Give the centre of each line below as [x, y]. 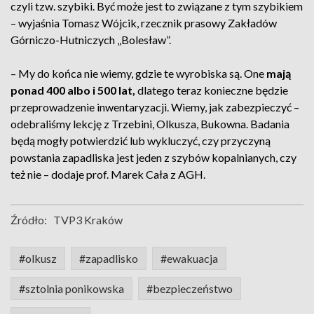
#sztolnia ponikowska [71, 288]
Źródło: [29, 220]
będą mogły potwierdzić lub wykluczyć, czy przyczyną [141, 141]
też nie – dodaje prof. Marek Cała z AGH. [108, 174]
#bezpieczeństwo [190, 288]
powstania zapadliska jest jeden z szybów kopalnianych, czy [153, 157]
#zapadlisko [109, 258]
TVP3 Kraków [88, 220]
